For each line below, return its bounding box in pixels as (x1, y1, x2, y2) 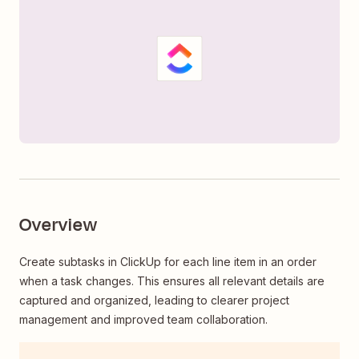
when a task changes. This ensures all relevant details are (19, 274, 325, 288)
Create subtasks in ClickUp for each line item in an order (19, 255, 317, 269)
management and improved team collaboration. (19, 313, 268, 327)
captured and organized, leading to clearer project (19, 293, 289, 308)
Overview (19, 212, 98, 239)
